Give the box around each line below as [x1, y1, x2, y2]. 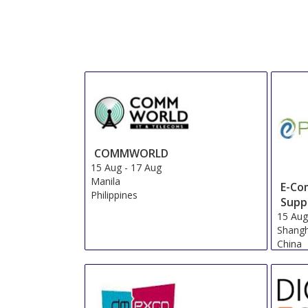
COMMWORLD [93, 145, 168, 161]
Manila [90, 174, 120, 188]
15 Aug [90, 160, 122, 174]
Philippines [90, 188, 137, 201]
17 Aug [130, 160, 162, 174]
